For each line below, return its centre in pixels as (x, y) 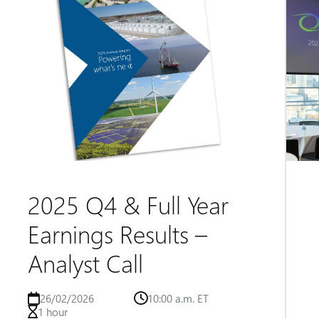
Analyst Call (85, 263)
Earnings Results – (117, 234)
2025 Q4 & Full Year (128, 204)
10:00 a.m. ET (178, 298)
